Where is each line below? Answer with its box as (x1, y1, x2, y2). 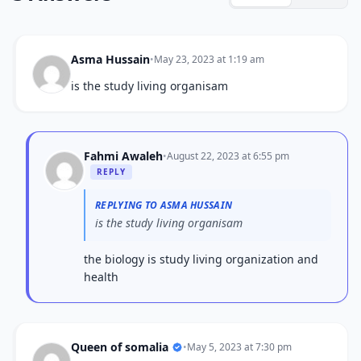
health (84, 269, 118, 284)
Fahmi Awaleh (84, 148, 163, 164)
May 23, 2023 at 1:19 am (154, 52, 264, 66)
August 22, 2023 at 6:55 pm (167, 149, 289, 163)
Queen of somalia (71, 339, 168, 355)
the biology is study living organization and (84, 251, 318, 267)
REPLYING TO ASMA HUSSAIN (95, 198, 233, 212)
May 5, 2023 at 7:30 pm (187, 340, 292, 354)
